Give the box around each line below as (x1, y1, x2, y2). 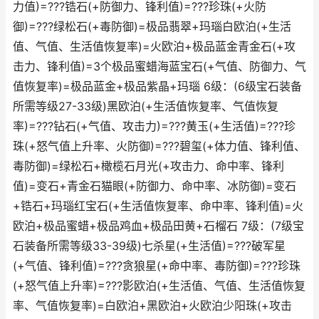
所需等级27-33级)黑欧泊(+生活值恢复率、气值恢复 (13, 100, 278, 113)
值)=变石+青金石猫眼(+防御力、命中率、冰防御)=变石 (13, 179, 296, 193)
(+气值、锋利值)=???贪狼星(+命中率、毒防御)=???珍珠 (13, 259, 300, 273)
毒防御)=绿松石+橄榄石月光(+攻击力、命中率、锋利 (13, 159, 284, 173)
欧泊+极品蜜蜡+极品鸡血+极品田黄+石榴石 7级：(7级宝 (13, 219, 304, 233)
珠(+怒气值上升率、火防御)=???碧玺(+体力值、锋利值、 (13, 140, 305, 153)
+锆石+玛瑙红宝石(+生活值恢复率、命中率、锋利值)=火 (13, 199, 303, 213)
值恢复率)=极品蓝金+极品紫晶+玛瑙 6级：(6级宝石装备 (13, 80, 302, 93)
